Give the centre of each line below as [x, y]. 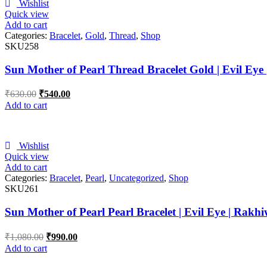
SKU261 [22, 189]
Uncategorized [136, 178]
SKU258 [22, 46]
